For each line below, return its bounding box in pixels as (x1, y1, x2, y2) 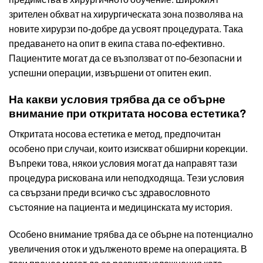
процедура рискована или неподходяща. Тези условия (9, 173, 244, 183)
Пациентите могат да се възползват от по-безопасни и (9, 53, 242, 64)
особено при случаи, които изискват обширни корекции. (9, 143, 248, 154)
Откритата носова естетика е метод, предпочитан (9, 129, 221, 139)
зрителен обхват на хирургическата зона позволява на (9, 9, 243, 20)
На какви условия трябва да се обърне (9, 93, 225, 106)
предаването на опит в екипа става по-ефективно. (9, 39, 225, 49)
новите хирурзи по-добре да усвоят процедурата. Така (9, 24, 243, 35)
